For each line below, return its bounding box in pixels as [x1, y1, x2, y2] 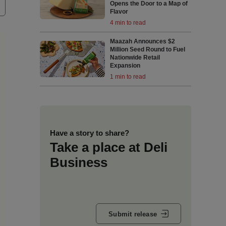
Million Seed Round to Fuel [110, 46, 186, 53]
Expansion [110, 62, 141, 69]
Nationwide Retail [110, 54, 160, 61]
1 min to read [110, 73, 146, 80]
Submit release [108, 210, 157, 218]
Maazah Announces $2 [110, 38, 176, 45]
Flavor [110, 8, 129, 15]
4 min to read [110, 19, 146, 26]
